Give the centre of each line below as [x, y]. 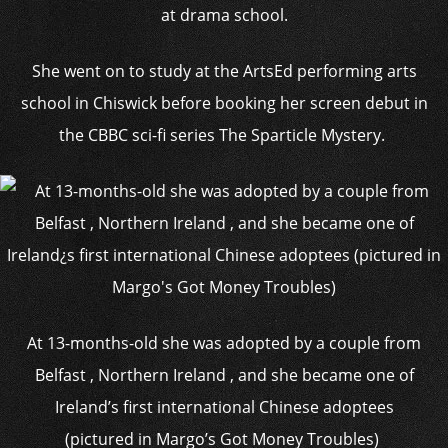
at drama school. [224, 15]
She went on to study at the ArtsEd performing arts [224, 71]
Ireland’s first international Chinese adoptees [224, 407]
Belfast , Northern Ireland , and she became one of [224, 375]
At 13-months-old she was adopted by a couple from [224, 343]
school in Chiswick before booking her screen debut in [224, 103]
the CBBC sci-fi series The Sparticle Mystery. [224, 135]
